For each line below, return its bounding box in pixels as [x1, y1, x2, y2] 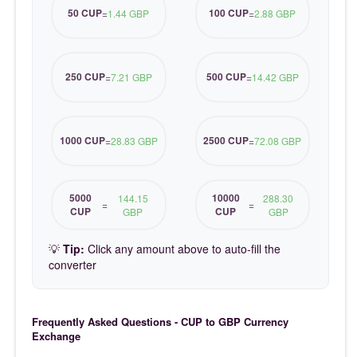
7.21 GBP [110, 70, 152, 84]
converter [49, 256, 96, 273]
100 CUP [209, 6, 249, 21]
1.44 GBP [108, 6, 150, 21]
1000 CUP [59, 133, 105, 148]
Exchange [32, 328, 80, 343]
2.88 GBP [254, 6, 296, 21]
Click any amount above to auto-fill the [84, 240, 280, 257]
